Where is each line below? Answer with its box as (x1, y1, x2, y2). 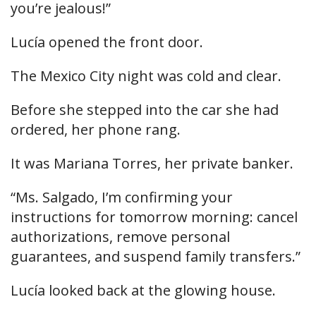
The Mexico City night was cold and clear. (11, 66, 281, 86)
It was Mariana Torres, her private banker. (11, 154, 293, 174)
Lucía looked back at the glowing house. (11, 281, 276, 300)
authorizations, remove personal (11, 227, 230, 247)
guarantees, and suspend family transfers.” (11, 247, 300, 267)
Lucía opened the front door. (11, 32, 203, 52)
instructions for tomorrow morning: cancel (11, 207, 298, 227)
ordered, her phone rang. (11, 120, 181, 140)
